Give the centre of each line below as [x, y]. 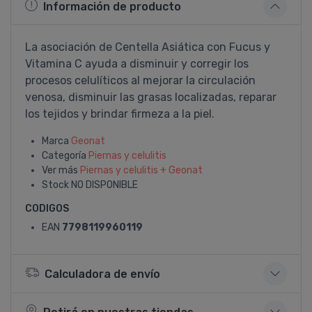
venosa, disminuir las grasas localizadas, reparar [151, 97]
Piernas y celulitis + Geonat [141, 170]
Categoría [65, 156]
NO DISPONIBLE [104, 185]
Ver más [61, 170]
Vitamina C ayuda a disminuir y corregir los [137, 64]
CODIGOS [47, 209]
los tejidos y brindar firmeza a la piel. [120, 114]
